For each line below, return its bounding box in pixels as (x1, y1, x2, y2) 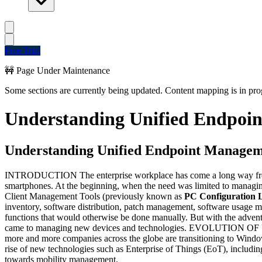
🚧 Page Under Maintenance (5, 65, 110, 75)
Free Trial (5, 46, 40, 56)
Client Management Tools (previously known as (5, 191, 184, 201)
